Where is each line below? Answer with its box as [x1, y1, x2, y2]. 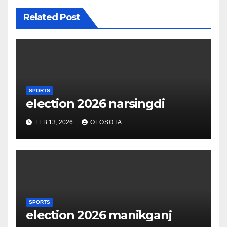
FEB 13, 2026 [34, 119, 74, 126]
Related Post [23, 12, 80, 23]
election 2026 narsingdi [26, 96, 165, 111]
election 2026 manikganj [26, 208, 172, 223]
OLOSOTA [90, 119, 122, 126]
